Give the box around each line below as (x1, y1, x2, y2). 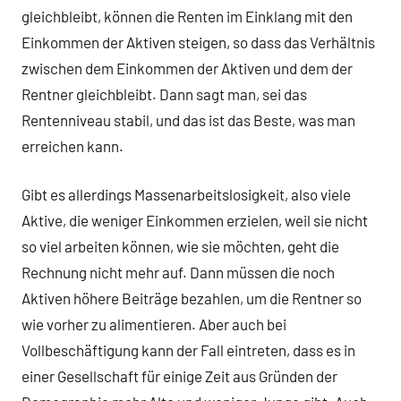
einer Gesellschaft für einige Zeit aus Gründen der (21, 367, 337, 386)
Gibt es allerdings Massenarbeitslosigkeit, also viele (21, 185, 351, 204)
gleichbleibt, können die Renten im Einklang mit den (21, 6, 353, 25)
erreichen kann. (21, 136, 126, 155)
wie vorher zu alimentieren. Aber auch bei (21, 315, 286, 334)
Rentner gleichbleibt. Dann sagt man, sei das (21, 84, 307, 103)
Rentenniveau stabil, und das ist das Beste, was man (21, 110, 355, 129)
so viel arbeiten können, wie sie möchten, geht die (21, 237, 339, 256)
